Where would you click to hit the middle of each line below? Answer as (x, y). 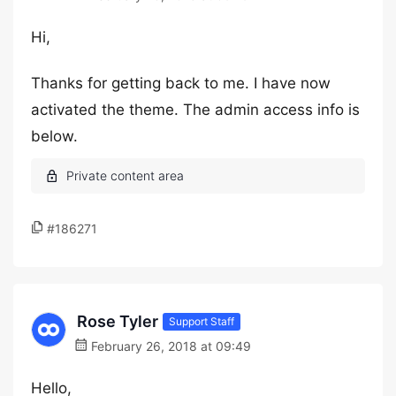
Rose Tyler (118, 321)
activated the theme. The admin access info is (195, 110)
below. (54, 136)
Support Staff (202, 321)
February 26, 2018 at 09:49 (169, 346)
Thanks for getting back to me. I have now (181, 83)
